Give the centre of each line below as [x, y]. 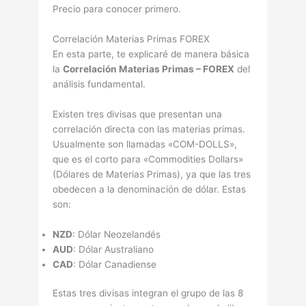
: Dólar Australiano [114, 249]
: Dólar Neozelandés [117, 234]
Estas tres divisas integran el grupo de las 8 [148, 293]
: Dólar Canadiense [115, 264]
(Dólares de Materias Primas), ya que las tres [152, 174]
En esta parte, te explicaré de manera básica [151, 54]
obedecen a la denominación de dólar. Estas [150, 189]
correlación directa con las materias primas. [149, 129]
